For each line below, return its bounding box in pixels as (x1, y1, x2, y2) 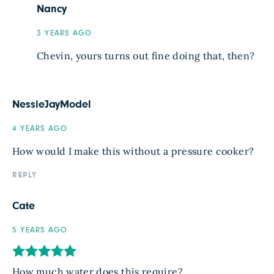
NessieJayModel (12, 99, 92, 110)
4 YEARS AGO (12, 125, 68, 133)
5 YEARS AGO (12, 226, 68, 234)
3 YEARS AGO (37, 29, 92, 37)
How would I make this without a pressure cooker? (12, 145, 254, 157)
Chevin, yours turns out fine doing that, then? (37, 50, 255, 62)
